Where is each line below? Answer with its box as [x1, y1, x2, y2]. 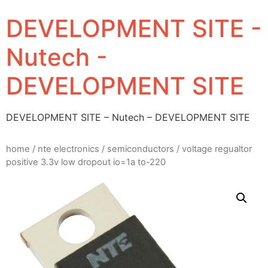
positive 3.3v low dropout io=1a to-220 [6, 157, 166, 168]
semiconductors [107, 144, 174, 155]
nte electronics [38, 144, 99, 155]
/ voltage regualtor [174, 144, 252, 155]
